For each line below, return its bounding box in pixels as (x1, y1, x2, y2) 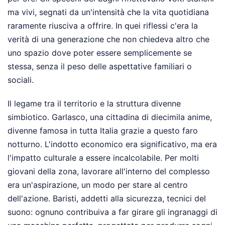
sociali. (8, 75, 34, 85)
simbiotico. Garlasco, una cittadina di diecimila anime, (8, 112, 212, 123)
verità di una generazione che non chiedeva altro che (8, 34, 209, 45)
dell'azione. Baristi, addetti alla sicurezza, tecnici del (8, 193, 206, 204)
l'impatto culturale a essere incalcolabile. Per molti (8, 153, 199, 163)
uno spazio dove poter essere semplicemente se (8, 48, 192, 58)
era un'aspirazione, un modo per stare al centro (8, 180, 188, 190)
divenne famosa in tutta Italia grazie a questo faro (8, 126, 198, 136)
